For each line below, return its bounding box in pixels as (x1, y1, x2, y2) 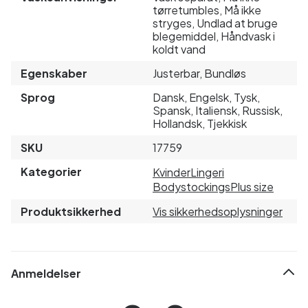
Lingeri (190, 164, 224, 179)
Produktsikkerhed (21, 203, 121, 219)
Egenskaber (21, 65, 87, 80)
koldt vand (153, 41, 206, 56)
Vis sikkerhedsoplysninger (153, 203, 283, 219)
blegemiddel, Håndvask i (153, 28, 275, 43)
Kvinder (153, 164, 190, 179)
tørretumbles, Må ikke (153, 2, 261, 17)
